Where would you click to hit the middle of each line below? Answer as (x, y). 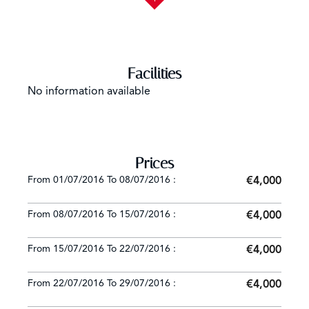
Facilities (154, 74)
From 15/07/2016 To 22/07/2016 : (102, 249)
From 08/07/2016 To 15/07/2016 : (102, 214)
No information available (89, 91)
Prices (154, 163)
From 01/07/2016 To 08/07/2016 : (102, 180)
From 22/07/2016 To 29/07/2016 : (102, 283)
